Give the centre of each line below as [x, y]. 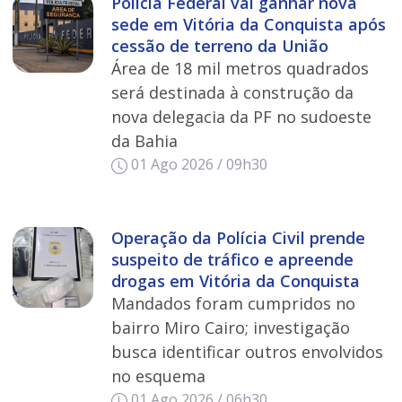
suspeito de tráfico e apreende [232, 260]
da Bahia [144, 141]
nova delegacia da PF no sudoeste [241, 117]
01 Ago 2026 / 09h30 [199, 165]
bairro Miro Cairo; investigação [230, 328]
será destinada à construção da [232, 93]
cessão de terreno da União [219, 46]
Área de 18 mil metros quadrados [240, 69]
